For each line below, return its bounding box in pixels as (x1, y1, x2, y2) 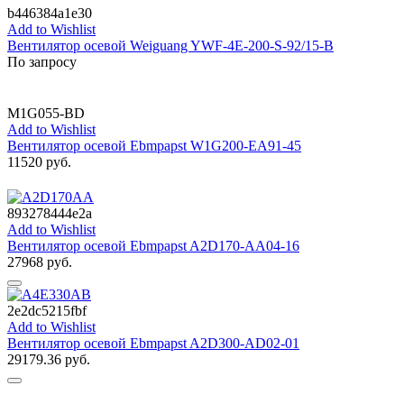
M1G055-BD (7, 105, 85, 121)
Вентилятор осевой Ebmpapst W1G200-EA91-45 (7, 137, 301, 153)
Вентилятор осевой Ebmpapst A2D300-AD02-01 (7, 335, 299, 351)
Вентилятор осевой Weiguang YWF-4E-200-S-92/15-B (7, 37, 334, 53)
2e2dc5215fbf (7, 302, 87, 318)
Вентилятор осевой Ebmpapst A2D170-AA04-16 (7, 237, 299, 253)
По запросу (7, 53, 77, 69)
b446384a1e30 (7, 5, 92, 21)
